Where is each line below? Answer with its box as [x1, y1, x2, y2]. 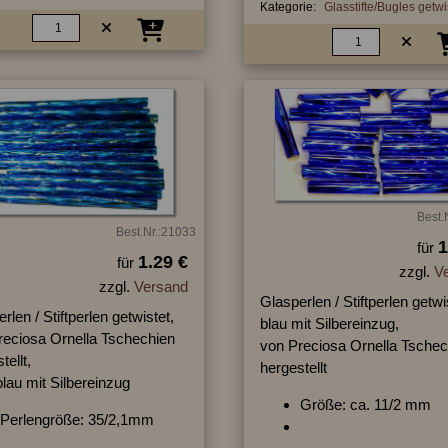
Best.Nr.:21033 [115, 225, 196, 240]
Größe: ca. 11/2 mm [299, 396, 431, 414]
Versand [133, 278, 188, 296]
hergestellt [259, 359, 327, 377]
